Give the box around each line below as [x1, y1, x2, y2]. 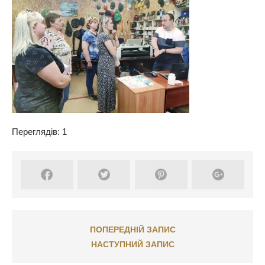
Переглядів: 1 [12, 126, 67, 137]
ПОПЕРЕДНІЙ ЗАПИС [89, 224, 176, 234]
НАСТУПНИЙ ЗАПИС [91, 239, 174, 249]
